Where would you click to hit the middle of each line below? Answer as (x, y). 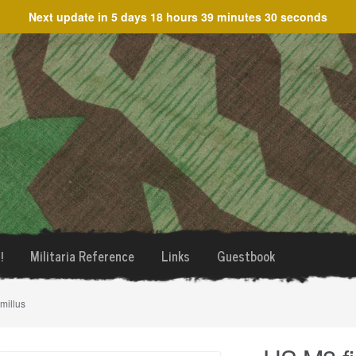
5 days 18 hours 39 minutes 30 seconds (219, 17)
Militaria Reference (82, 256)
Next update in (70, 17)
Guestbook (246, 256)
